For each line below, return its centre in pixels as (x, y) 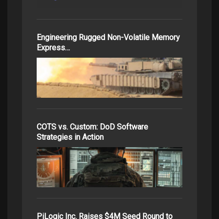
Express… (53, 47)
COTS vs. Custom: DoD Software (92, 127)
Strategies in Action (70, 137)
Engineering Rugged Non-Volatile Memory (108, 37)
